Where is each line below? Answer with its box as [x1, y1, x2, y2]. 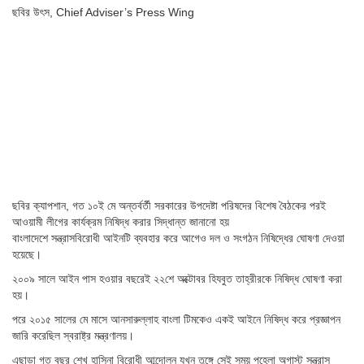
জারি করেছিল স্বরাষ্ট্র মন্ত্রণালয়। [12, 329, 134, 343]
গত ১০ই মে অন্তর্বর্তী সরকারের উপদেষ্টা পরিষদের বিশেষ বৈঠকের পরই [72, 199, 326, 213]
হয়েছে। [12, 248, 41, 262]
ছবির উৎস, [12, 5, 56, 19]
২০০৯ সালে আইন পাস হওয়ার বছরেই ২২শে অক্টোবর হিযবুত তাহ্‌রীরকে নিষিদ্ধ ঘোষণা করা [12, 272, 342, 286]
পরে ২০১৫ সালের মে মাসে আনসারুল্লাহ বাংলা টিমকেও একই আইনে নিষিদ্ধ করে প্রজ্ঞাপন [12, 313, 340, 327]
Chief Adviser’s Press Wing [56, 5, 194, 19]
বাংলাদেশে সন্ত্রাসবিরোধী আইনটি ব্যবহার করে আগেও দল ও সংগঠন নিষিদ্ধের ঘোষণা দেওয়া [12, 232, 344, 245]
